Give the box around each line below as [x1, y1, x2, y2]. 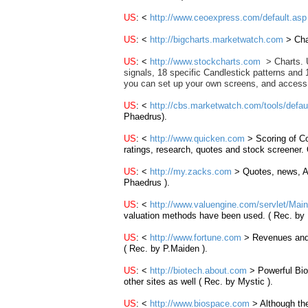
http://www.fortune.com [150, 232, 241, 243]
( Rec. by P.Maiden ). [124, 243, 208, 254]
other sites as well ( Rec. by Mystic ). [124, 276, 273, 287]
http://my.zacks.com [150, 166, 232, 177]
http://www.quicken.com [150, 133, 245, 144]
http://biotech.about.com [150, 265, 247, 276]
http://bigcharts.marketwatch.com [150, 34, 283, 45]
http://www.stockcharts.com [150, 56, 263, 67]
